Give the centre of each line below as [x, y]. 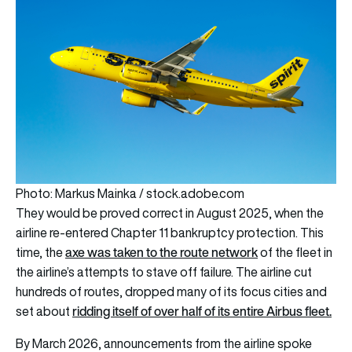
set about [44, 312]
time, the [40, 253]
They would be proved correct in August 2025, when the [170, 213]
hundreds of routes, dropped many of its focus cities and [171, 292]
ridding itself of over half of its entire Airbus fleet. [202, 312]
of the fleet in [295, 253]
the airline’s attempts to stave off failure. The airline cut [164, 272]
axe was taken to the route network [161, 253]
